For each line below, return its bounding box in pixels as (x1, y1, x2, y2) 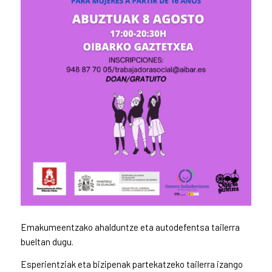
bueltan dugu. (20, 236, 73, 247)
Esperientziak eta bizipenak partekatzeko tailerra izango (20, 258, 243, 270)
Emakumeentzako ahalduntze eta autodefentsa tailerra (20, 221, 240, 233)
